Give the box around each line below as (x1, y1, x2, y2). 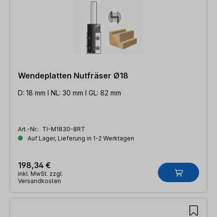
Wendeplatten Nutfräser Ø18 (18, 70, 128, 80)
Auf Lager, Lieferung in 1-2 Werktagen (26, 134, 134, 142)
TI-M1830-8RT (42, 125, 85, 133)
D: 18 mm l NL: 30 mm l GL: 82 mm (18, 88, 121, 97)
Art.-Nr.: (18, 125, 40, 133)
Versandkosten (18, 177, 61, 185)
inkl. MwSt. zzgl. (18, 170, 63, 177)
